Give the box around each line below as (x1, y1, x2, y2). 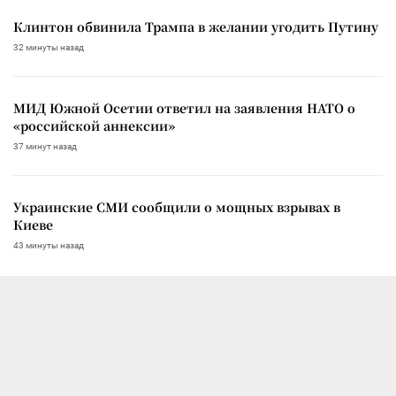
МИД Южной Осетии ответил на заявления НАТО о (13, 98, 355, 117)
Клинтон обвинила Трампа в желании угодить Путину (13, 17, 378, 35)
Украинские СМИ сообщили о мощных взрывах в (13, 197, 340, 216)
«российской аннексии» (13, 116, 175, 134)
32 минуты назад (13, 42, 84, 52)
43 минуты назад (13, 240, 84, 250)
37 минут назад (13, 141, 77, 151)
